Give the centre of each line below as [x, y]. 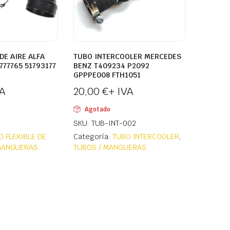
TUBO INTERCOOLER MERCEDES [127, 57]
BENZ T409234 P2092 [111, 66]
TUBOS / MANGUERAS [110, 148]
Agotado [97, 110]
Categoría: [93, 137]
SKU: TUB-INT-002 [105, 123]
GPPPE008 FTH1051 [107, 75]
